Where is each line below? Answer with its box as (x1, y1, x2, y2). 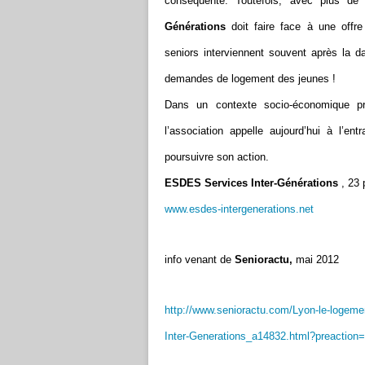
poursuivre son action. (165, 151, 269, 163)
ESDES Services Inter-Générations (165, 177, 338, 189)
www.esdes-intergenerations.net (165, 203, 314, 215)
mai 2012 (292, 253, 339, 266)
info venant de (165, 253, 235, 266)
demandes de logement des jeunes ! (165, 73, 336, 85)
